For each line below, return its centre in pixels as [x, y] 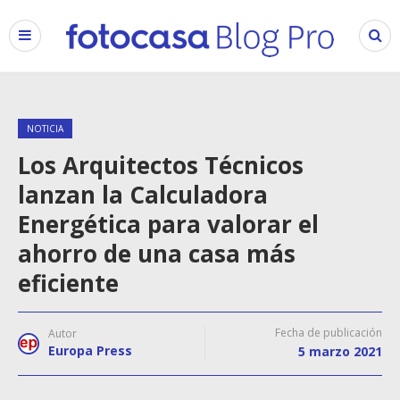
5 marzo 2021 [340, 351]
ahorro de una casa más [157, 254]
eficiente [68, 283]
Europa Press [90, 350]
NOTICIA [45, 129]
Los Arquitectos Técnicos [161, 165]
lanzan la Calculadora [143, 195]
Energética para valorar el [168, 224]
